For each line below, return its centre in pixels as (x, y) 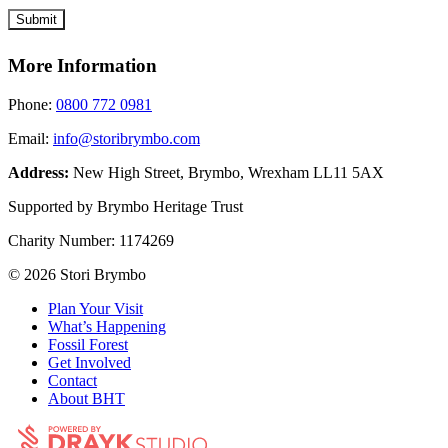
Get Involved (89, 363)
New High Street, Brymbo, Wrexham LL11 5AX (228, 173)
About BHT (86, 399)
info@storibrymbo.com (126, 139)
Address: (38, 173)
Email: (28, 139)
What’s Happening (107, 327)
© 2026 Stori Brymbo (77, 275)
